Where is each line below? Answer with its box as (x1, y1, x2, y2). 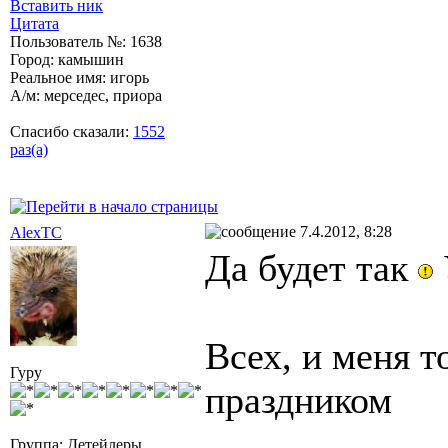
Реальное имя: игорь (10, 68, 149, 86)
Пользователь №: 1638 (10, 32, 162, 50)
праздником (205, 378, 402, 421)
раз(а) (10, 140, 48, 158)
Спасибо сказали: (10, 122, 133, 140)
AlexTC (10, 223, 62, 241)
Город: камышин (10, 50, 124, 68)
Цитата (10, 14, 59, 32)
